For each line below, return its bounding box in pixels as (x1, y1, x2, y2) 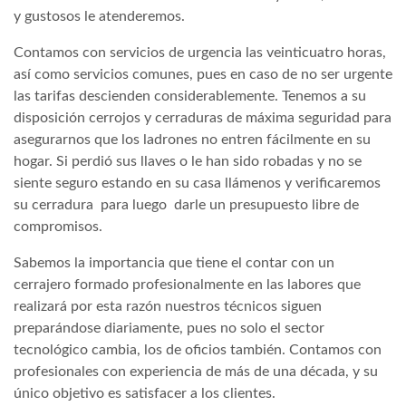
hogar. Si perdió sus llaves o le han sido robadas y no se (14, 153, 362, 169)
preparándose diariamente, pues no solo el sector (14, 320, 324, 335)
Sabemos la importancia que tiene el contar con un (14, 255, 334, 270)
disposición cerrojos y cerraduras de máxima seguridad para (14, 110, 391, 125)
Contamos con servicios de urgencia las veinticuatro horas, (14, 44, 386, 60)
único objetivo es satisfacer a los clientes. (14, 385, 275, 401)
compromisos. (14, 218, 102, 234)
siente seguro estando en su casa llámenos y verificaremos (14, 175, 381, 190)
